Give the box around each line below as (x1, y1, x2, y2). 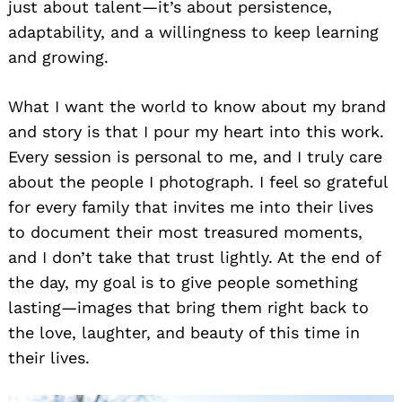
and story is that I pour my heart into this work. (8, 121, 384, 141)
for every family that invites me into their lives (8, 197, 373, 216)
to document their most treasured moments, (8, 222, 363, 241)
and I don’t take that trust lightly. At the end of (8, 247, 380, 267)
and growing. (8, 47, 109, 66)
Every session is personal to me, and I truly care (8, 146, 382, 166)
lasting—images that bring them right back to (8, 297, 369, 317)
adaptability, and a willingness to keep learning (8, 22, 379, 41)
